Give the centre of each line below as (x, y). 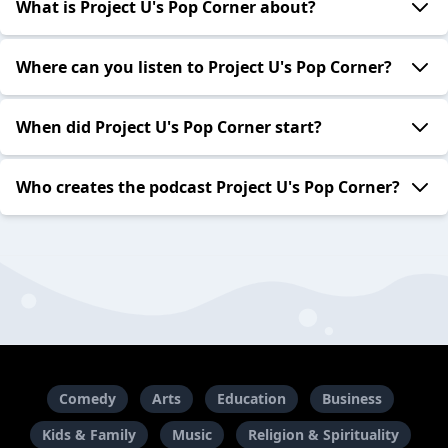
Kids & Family (88, 434)
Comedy (87, 398)
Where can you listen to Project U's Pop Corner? (204, 67)
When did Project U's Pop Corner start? (169, 127)
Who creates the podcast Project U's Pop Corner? (208, 187)
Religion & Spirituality (323, 434)
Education (251, 398)
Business (351, 398)
